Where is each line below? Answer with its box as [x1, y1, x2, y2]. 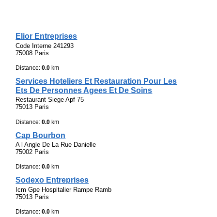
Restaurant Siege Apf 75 [15, 96, 84, 104]
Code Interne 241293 [15, 42, 74, 49]
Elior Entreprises [15, 32, 77, 41]
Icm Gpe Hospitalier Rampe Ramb [15, 186, 112, 193]
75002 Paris [15, 148, 49, 155]
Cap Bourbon [15, 131, 66, 139]
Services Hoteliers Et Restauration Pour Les [15, 77, 177, 86]
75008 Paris [15, 49, 49, 57]
